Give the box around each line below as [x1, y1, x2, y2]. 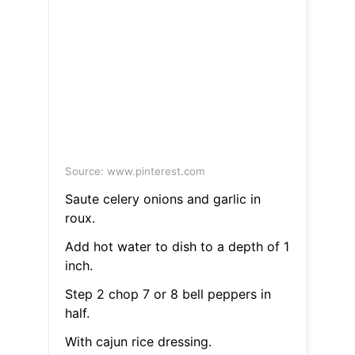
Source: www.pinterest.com [64, 165, 205, 178]
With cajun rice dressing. [64, 334, 212, 350]
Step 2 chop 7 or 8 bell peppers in [64, 286, 271, 303]
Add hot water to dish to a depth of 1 [64, 239, 289, 255]
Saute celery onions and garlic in [64, 191, 261, 208]
